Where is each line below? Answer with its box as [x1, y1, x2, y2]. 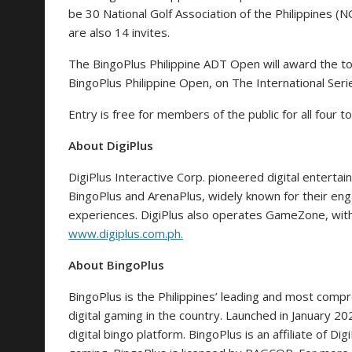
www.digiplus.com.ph [68, 225, 181, 241]
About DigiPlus [68, 137, 153, 153]
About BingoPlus [68, 256, 164, 273]
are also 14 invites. [68, 24, 170, 40]
